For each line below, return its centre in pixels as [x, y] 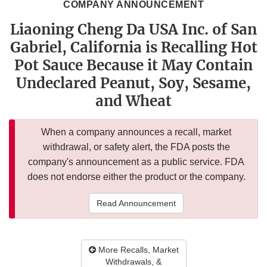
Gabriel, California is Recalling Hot [133, 48]
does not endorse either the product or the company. [136, 177]
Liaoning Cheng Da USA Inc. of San [133, 30]
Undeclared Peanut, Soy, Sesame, [133, 83]
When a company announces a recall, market [136, 132]
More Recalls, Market [137, 250]
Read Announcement [136, 204]
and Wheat [133, 101]
